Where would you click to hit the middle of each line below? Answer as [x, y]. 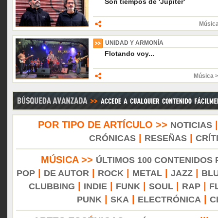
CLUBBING [52, 186]
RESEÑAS [165, 138]
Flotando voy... [129, 54]
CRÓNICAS [112, 138]
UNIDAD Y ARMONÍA [134, 43]
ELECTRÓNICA [169, 200]
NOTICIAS [191, 125]
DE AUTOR [66, 173]
